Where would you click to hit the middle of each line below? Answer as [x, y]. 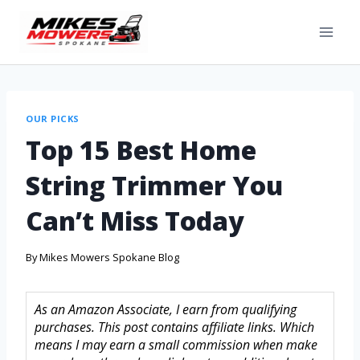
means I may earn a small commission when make [176, 345]
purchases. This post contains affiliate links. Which [174, 327]
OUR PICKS [53, 119]
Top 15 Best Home [141, 149]
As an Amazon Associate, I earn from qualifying [166, 310]
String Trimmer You [154, 185]
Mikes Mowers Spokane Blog [110, 258]
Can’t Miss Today [135, 220]
